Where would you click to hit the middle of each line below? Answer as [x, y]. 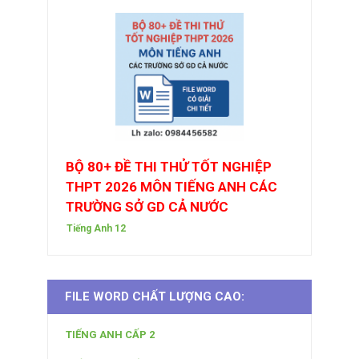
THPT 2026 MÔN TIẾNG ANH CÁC [171, 187]
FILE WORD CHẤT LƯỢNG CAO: [155, 297]
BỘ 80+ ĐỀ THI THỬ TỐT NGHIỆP [169, 167]
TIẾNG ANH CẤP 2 [110, 335]
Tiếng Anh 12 [96, 229]
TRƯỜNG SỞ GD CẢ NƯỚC [147, 207]
